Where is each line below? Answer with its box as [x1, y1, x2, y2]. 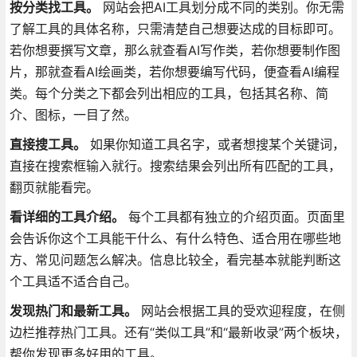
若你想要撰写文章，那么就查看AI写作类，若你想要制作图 [9, 41, 340, 58]
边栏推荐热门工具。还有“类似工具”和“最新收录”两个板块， [9, 324, 347, 340]
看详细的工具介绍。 [9, 208, 124, 225]
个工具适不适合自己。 [9, 273, 137, 289]
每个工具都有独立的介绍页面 [124, 208, 294, 225]
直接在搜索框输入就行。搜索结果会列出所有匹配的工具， [9, 157, 341, 174]
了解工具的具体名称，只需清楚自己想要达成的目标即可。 [9, 20, 341, 37]
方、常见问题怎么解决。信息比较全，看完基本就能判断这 [9, 251, 341, 268]
